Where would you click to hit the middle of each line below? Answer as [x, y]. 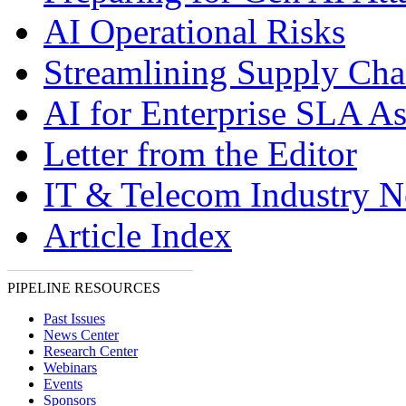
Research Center [91, 351]
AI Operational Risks [194, 31]
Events [63, 384]
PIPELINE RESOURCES [84, 288]
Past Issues [74, 319]
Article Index [138, 235]
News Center [81, 335]
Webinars [70, 367]
